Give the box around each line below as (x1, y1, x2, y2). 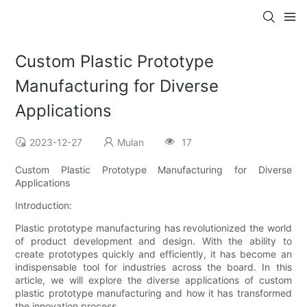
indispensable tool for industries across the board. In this (15, 261, 292, 273)
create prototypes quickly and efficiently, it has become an (15, 248, 292, 260)
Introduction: (15, 199, 73, 212)
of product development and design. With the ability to (15, 235, 292, 247)
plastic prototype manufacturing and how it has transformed (15, 287, 292, 299)
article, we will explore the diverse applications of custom (15, 274, 292, 286)
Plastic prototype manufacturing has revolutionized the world (15, 222, 292, 234)
